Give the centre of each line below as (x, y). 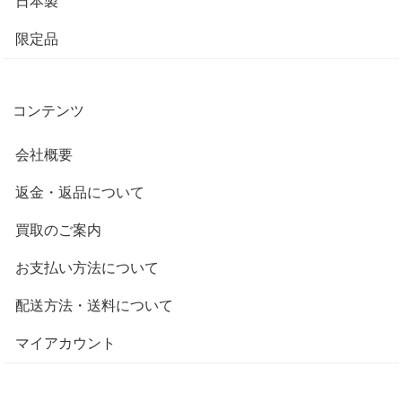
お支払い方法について (87, 268)
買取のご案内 (59, 231)
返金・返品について (80, 193)
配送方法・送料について (95, 306)
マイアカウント (66, 344)
